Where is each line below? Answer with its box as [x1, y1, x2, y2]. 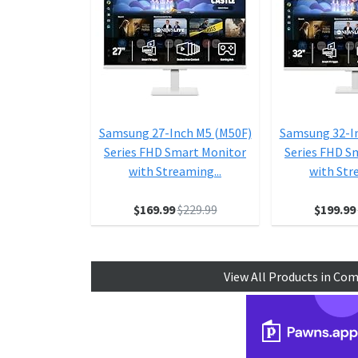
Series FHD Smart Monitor [104, 143, 246, 160]
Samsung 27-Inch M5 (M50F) [98, 124, 252, 141]
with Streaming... [129, 162, 221, 179]
